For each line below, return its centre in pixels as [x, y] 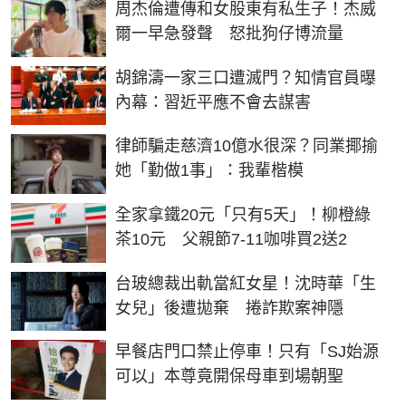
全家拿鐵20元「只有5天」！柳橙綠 [243, 214]
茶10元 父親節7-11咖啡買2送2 [231, 239]
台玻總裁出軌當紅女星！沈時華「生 [246, 283]
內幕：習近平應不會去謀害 [213, 102]
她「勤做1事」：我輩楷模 [209, 171]
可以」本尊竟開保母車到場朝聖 [229, 377]
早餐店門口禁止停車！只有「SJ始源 [247, 352]
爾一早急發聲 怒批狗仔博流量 [229, 34]
